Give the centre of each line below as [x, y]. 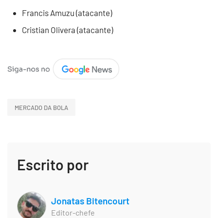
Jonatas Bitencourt [90, 200]
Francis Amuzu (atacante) [67, 12]
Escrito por [53, 165]
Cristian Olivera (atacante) [67, 30]
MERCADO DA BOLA [41, 107]
